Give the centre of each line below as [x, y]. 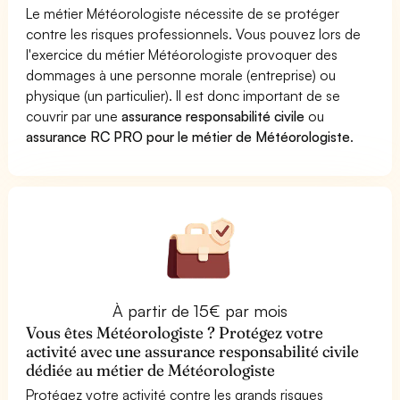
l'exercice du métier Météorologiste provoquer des [182, 54]
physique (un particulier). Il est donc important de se [183, 95]
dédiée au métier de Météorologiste [151, 370]
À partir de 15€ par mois [200, 310]
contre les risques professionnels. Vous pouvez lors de [194, 33]
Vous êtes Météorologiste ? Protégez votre [175, 332]
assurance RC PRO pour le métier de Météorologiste [188, 136]
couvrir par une [74, 116]
